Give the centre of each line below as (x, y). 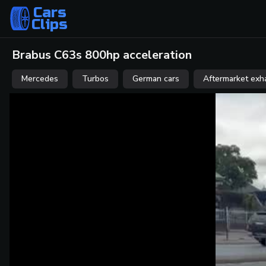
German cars (156, 79)
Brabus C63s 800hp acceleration (102, 55)
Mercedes (40, 79)
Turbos (95, 79)
